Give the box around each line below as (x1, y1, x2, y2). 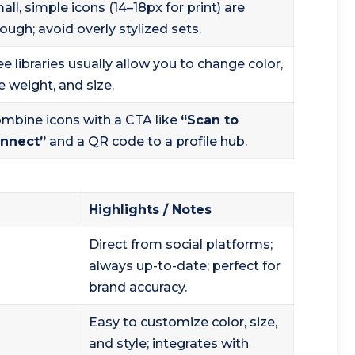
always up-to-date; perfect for (89, 258, 281, 274)
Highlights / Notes (89, 202, 212, 218)
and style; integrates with (89, 336, 249, 352)
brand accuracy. (89, 280, 187, 296)
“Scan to (181, 112, 239, 128)
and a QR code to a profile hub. (46, 133, 247, 149)
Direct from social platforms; (89, 237, 273, 253)
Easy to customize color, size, (89, 315, 277, 330)
